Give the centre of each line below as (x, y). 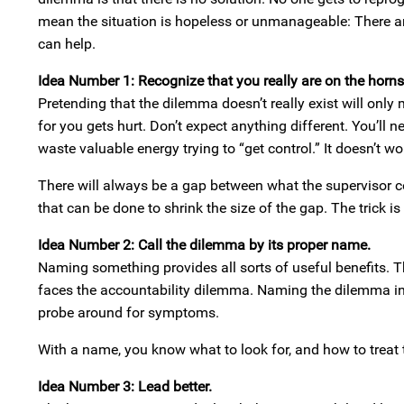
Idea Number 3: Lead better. (125, 386)
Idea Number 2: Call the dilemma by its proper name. (204, 245)
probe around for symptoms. (129, 312)
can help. (67, 44)
